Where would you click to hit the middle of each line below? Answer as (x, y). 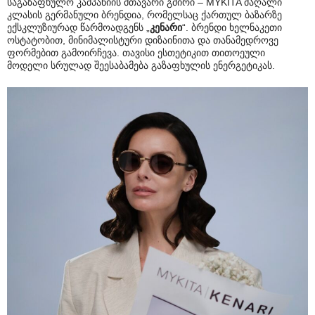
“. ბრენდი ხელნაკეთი (232, 27)
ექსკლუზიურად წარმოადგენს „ (78, 27)
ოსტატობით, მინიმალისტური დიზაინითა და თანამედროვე (143, 40)
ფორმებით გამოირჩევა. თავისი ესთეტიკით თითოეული (136, 52)
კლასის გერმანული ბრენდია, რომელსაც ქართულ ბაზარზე (144, 14)
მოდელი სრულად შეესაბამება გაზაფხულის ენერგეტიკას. (141, 65)
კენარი (166, 27)
